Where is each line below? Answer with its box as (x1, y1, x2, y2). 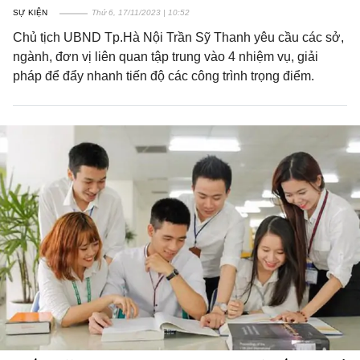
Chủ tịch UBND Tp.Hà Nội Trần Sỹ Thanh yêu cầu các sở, (13, 31, 344, 44)
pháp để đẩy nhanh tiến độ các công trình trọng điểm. (13, 69, 314, 83)
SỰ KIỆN (13, 8, 47, 17)
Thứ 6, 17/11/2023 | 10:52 (92, 8, 190, 17)
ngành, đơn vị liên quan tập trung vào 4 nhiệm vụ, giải (13, 50, 318, 63)
